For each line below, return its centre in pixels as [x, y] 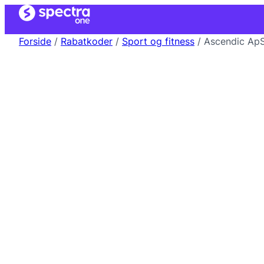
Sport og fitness [158, 41]
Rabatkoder [87, 41]
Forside [35, 41]
